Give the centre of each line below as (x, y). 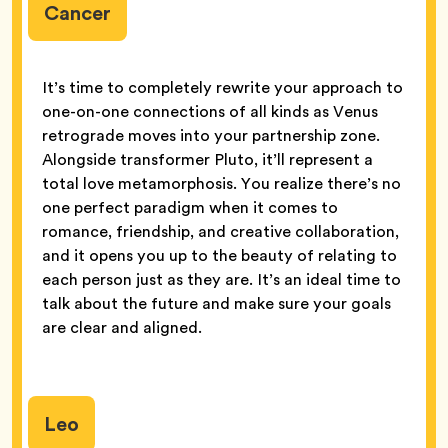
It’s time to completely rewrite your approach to (222, 88)
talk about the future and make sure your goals (216, 304)
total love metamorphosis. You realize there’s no (221, 184)
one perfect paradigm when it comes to (190, 208)
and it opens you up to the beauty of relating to (219, 256)
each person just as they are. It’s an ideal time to (221, 280)
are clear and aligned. (122, 328)
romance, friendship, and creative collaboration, (220, 232)
